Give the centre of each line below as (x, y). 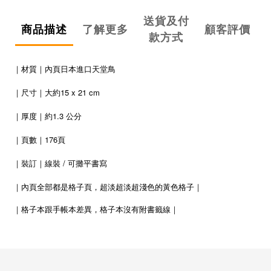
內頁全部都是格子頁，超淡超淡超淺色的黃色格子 (108, 188)
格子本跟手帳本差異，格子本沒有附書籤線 (96, 210)
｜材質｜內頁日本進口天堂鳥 (64, 69)
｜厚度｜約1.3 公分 (47, 116)
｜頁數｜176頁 (39, 140)
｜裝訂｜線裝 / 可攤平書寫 (60, 163)
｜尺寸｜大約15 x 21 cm (57, 93)
